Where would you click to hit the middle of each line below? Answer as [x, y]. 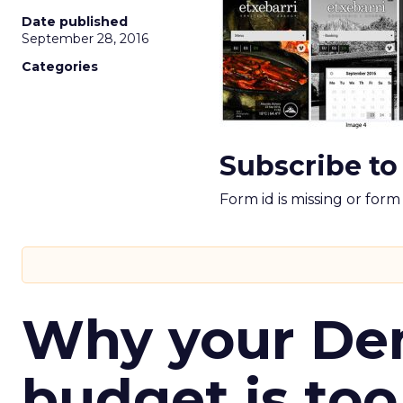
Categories [60, 67]
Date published [75, 22]
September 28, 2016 [85, 39]
